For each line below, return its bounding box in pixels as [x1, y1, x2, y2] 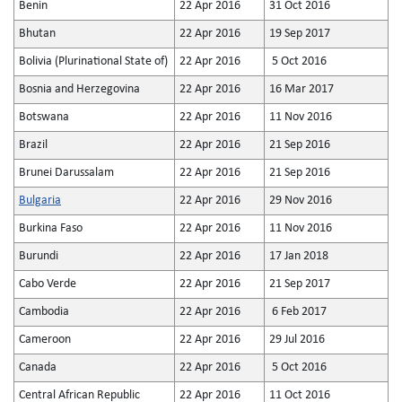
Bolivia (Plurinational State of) [19, 55, 168, 68]
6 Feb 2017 [269, 305, 327, 319]
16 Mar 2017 [269, 83, 334, 96]
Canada [19, 361, 57, 374]
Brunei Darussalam [19, 166, 114, 179]
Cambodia [19, 305, 69, 319]
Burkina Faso [19, 222, 83, 235]
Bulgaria [19, 194, 61, 207]
